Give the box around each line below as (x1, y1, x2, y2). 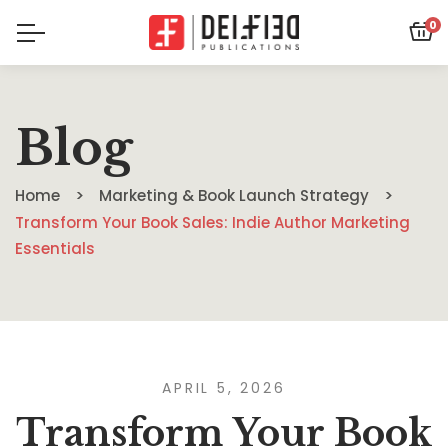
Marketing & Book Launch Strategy (99, 185, 369, 206)
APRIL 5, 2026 (162, 378, 286, 398)
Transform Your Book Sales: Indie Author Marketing (15, 212, 410, 233)
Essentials (15, 238, 95, 259)
